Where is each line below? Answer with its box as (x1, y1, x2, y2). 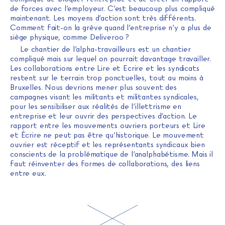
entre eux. (10, 168, 46, 178)
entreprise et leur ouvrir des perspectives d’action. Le (10, 111, 197, 121)
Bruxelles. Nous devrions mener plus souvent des (10, 82, 177, 92)
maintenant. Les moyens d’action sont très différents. (10, 13, 196, 23)
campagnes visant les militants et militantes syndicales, (10, 92, 199, 101)
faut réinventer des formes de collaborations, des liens (10, 159, 200, 168)
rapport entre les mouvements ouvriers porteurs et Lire (10, 121, 205, 130)
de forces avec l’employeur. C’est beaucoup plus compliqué (10, 4, 215, 13)
